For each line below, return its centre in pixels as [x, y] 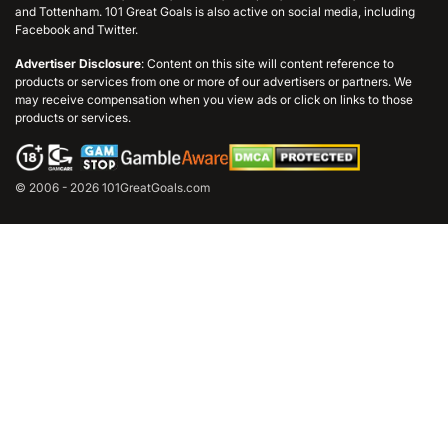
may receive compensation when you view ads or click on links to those [214, 100]
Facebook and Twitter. [76, 29]
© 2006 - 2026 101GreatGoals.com [112, 187]
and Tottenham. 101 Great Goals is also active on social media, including [215, 11]
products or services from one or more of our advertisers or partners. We [213, 82]
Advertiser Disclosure [78, 64]
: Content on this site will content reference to [267, 64]
